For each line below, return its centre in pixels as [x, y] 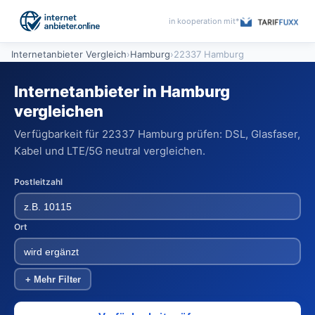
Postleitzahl [38, 182]
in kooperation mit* [205, 21]
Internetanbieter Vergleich [69, 54]
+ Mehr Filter [53, 279]
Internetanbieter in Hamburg [122, 91]
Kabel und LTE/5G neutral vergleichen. [110, 151]
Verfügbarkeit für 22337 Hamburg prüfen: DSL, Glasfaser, [157, 134]
